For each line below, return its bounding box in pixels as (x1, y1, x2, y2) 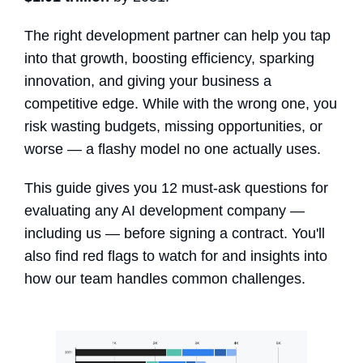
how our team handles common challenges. (24, 270, 305, 287)
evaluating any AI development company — (24, 202, 305, 219)
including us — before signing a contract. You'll (24, 224, 325, 241)
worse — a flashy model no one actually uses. (24, 140, 321, 157)
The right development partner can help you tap (24, 27, 331, 44)
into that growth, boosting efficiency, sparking (24, 49, 314, 66)
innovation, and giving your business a (24, 72, 271, 89)
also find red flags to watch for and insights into (24, 247, 327, 264)
